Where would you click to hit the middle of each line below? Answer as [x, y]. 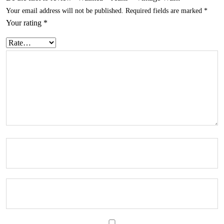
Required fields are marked [165, 10]
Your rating [25, 22]
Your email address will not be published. [65, 10]
